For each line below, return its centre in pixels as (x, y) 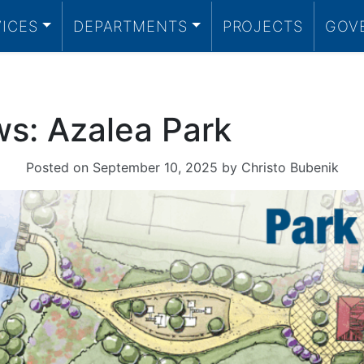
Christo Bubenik (290, 167)
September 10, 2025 (155, 167)
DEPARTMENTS (130, 26)
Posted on (59, 167)
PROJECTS (262, 26)
